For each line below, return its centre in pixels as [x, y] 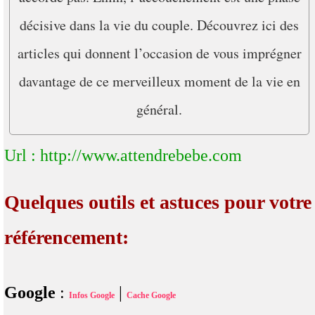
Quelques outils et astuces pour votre [158, 202]
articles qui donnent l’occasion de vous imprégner [159, 53]
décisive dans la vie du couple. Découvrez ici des [159, 25]
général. [159, 109]
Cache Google [151, 295]
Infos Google [92, 295]
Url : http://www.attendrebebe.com [123, 155]
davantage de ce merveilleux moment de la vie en [159, 81]
